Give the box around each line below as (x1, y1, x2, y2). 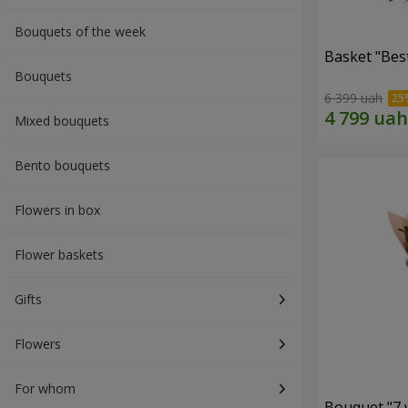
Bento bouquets (15, 157, 110, 174)
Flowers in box (15, 201, 100, 219)
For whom (15, 380, 76, 397)
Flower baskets (15, 246, 104, 263)
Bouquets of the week (15, 23, 146, 40)
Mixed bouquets (15, 112, 109, 129)
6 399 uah (324, 89, 382, 107)
